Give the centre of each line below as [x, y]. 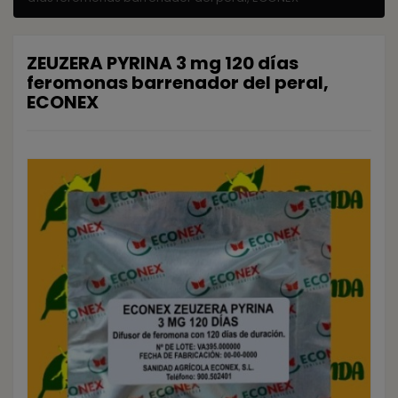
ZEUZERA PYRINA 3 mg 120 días [163, 63]
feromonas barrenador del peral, [178, 82]
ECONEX [63, 102]
